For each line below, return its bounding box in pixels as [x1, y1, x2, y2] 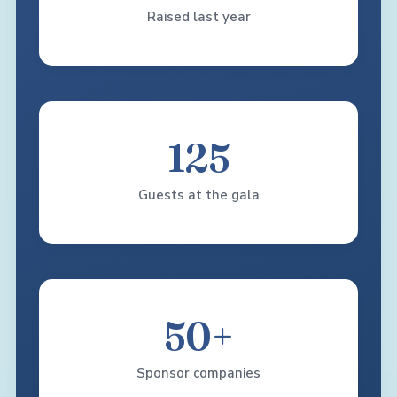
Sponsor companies [136, 364, 261, 382]
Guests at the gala [137, 186, 260, 204]
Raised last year [146, 8, 251, 26]
